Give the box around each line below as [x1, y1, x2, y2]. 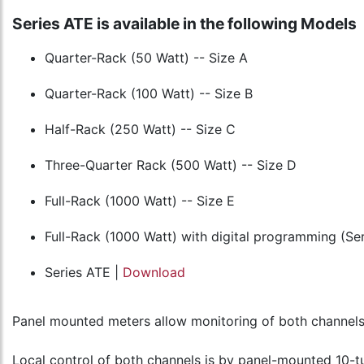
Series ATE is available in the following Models [12, 14, 357, 33]
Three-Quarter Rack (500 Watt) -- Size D [45, 157, 297, 173]
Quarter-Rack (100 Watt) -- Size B [45, 85, 253, 102]
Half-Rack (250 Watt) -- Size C [45, 121, 236, 137]
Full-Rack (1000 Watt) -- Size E [45, 193, 235, 209]
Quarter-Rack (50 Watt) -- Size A [45, 50, 248, 66]
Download [123, 264, 185, 280]
